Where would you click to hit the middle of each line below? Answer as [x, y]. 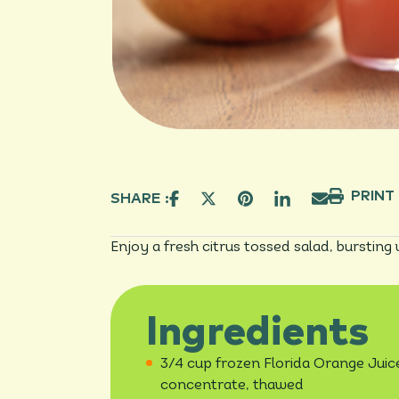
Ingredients [257, 334]
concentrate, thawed [232, 386]
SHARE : [140, 199]
